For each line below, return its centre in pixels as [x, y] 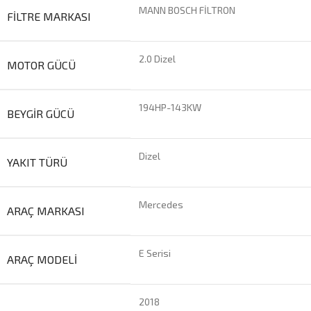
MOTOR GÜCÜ [41, 65]
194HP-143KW [170, 108]
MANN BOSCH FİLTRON [187, 10]
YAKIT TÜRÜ [37, 162]
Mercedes [161, 205]
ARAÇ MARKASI [46, 211]
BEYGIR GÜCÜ [41, 114]
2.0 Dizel [157, 59]
